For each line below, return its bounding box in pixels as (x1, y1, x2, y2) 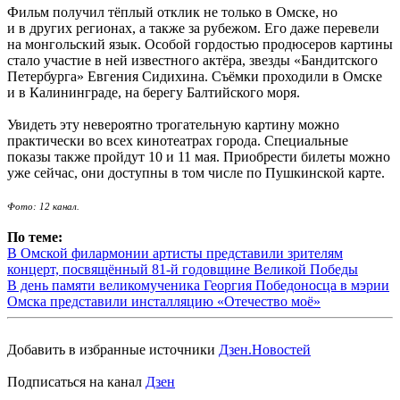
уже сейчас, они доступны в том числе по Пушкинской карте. (7, 165, 385, 181)
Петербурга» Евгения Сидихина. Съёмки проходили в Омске (7, 69, 382, 85)
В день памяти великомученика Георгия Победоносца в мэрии (7, 278, 389, 294)
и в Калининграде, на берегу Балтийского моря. (7, 85, 300, 101)
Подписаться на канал (7, 374, 146, 390)
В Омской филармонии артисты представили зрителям (7, 246, 343, 262)
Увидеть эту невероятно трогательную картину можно (7, 117, 339, 133)
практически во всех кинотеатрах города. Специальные (7, 133, 348, 149)
